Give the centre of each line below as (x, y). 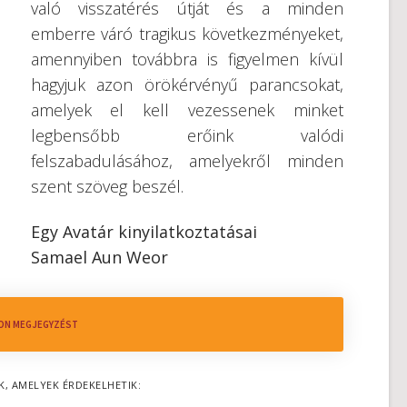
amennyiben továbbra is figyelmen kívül (187, 59)
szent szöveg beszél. (107, 186)
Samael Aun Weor (99, 257)
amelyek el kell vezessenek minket (187, 110)
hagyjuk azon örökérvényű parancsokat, (187, 84)
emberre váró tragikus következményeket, (187, 34)
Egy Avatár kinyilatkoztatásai (144, 232)
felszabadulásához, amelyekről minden (187, 161)
